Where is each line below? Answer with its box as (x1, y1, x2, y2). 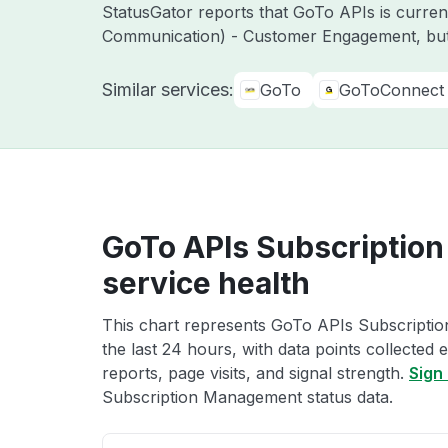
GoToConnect (339, 80, 444, 100)
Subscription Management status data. (102, 387, 393, 407)
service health (102, 265, 310, 301)
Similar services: (102, 79, 234, 100)
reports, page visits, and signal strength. (102, 363, 409, 383)
